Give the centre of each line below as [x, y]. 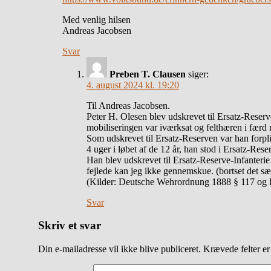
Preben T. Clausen [148, 74]
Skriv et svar [70, 226]
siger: [198, 74]
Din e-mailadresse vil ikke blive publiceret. [119, 249]
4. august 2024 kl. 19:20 [133, 85]
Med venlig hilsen [96, 19]
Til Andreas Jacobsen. [128, 105]
